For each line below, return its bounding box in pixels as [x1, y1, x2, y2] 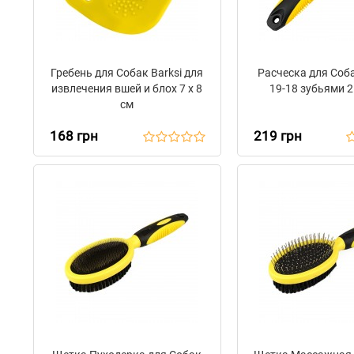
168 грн [50, 128, 98, 144]
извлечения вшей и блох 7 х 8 [51, 82, 203, 95]
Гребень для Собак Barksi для [51, 66, 204, 79]
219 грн [253, 128, 302, 144]
